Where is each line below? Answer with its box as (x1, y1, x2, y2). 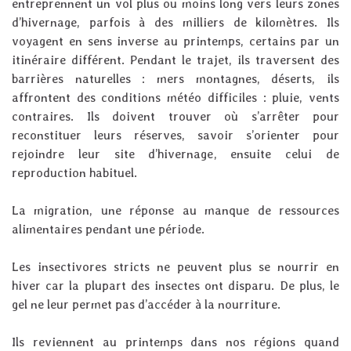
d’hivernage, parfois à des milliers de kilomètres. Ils (12, 15, 339, 31)
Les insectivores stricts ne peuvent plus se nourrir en (12, 259, 339, 275)
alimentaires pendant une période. (12, 222, 204, 237)
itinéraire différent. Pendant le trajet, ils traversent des (12, 52, 339, 68)
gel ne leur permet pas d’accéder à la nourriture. (12, 297, 280, 313)
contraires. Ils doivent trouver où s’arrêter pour (12, 109, 339, 125)
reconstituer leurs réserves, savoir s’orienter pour (12, 128, 339, 143)
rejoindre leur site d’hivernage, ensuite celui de (12, 147, 339, 162)
